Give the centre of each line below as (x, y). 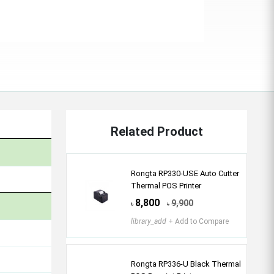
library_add (149, 221)
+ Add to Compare (198, 221)
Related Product (157, 131)
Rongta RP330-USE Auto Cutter (185, 173)
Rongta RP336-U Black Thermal (186, 264)
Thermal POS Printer (166, 186)
